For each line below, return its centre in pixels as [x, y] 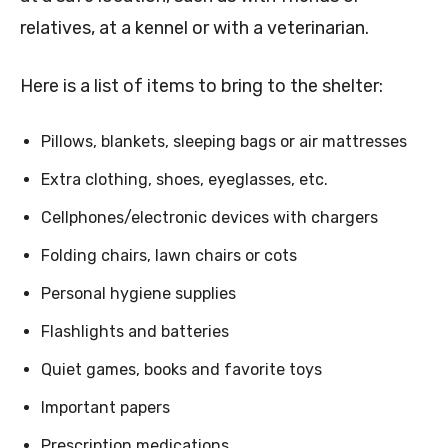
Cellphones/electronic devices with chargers [209, 218]
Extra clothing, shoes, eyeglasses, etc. [184, 180]
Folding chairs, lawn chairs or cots [169, 256]
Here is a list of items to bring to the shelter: [201, 86]
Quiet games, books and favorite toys [181, 370]
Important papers [105, 408]
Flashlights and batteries [135, 332]
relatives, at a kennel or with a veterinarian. [194, 28]
